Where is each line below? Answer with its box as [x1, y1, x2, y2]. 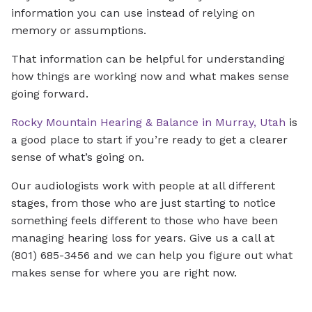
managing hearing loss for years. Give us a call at [11, 231, 274, 245]
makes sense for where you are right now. [11, 266, 237, 280]
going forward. [11, 87, 88, 101]
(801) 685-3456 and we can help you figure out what [11, 249, 292, 263]
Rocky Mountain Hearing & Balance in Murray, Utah [11, 116, 286, 130]
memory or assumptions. [11, 24, 146, 38]
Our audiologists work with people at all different [11, 179, 275, 193]
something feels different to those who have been [11, 214, 278, 228]
